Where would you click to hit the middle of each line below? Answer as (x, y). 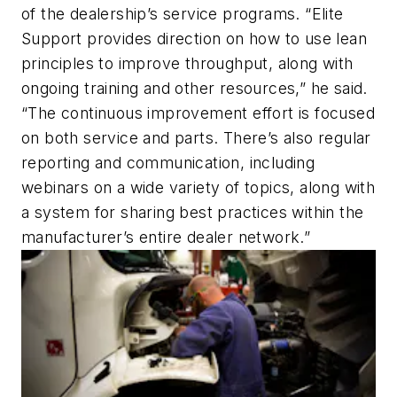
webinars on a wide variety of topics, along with (198, 187)
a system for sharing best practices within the (193, 212)
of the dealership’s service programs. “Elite (183, 13)
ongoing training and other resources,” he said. (195, 88)
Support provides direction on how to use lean (194, 38)
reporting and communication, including (168, 162)
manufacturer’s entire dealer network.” (166, 237)
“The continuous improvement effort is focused (198, 113)
